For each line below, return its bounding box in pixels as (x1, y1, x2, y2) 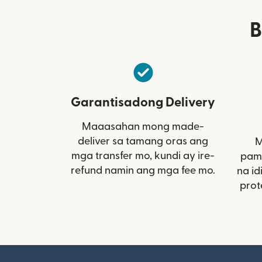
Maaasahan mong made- (82, 121, 204, 132)
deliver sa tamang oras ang (78, 136, 208, 146)
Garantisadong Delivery (71, 95, 215, 109)
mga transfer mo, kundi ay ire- (71, 150, 215, 161)
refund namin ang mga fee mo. (71, 165, 215, 175)
